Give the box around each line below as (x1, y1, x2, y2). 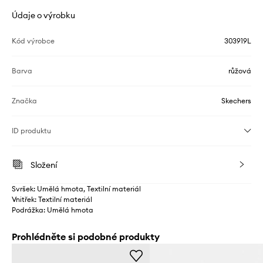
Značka (12, 96, 37, 105)
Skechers (221, 96, 251, 105)
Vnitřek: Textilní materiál (12, 194, 92, 204)
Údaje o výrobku (12, 9, 75, 21)
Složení (31, 159, 57, 170)
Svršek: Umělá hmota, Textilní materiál (12, 184, 141, 193)
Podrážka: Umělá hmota (12, 205, 93, 214)
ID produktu (12, 126, 51, 135)
